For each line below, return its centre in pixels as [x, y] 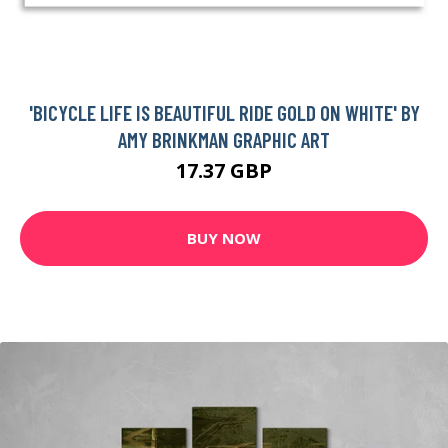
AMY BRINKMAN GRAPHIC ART [224, 139]
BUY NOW [224, 238]
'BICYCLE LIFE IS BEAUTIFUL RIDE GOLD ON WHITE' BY [224, 112]
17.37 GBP [224, 170]
